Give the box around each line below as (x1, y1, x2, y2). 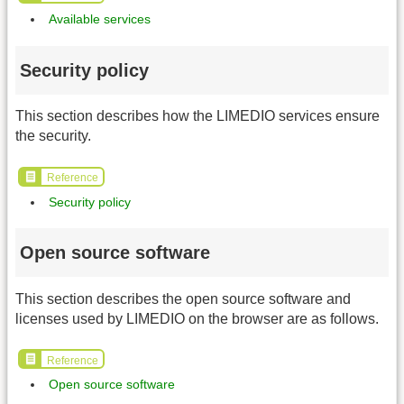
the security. (15, 128, 91, 144)
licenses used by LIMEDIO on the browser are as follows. (15, 310, 379, 326)
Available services (49, 12, 151, 27)
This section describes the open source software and (15, 290, 351, 307)
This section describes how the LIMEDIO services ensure (15, 108, 380, 124)
